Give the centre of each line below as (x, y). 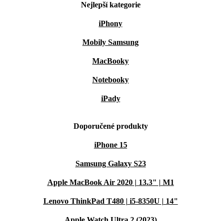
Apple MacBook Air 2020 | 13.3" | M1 (110, 183)
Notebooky (110, 80)
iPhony (110, 24)
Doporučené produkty (110, 126)
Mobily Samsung (110, 42)
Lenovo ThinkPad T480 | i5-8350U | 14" (110, 201)
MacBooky (110, 61)
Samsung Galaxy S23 (110, 164)
